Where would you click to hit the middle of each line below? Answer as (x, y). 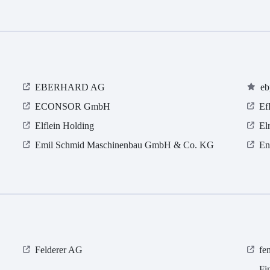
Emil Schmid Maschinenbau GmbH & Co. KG (125, 145)
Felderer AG (59, 250)
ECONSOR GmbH (73, 107)
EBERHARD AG (70, 87)
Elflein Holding (65, 126)
